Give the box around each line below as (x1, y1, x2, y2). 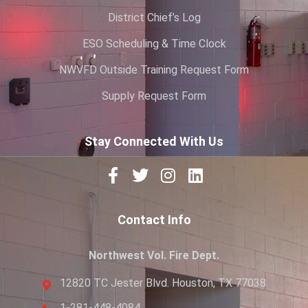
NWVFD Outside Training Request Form (59, 63, 249, 76)
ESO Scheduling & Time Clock (82, 36, 226, 50)
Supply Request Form (102, 89, 206, 102)
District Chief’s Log (107, 10, 201, 24)
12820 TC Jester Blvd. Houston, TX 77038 (59, 276, 266, 290)
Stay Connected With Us (85, 133, 223, 148)
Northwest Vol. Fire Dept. (89, 248, 219, 262)
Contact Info (117, 212, 191, 227)
